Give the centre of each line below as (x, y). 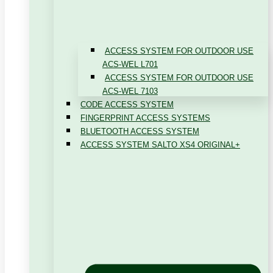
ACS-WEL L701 (130, 65)
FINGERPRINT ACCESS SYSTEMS (145, 118)
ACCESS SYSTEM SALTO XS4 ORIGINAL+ (160, 145)
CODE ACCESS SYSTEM (127, 105)
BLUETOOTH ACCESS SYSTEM (140, 132)
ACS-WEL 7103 (130, 91)
